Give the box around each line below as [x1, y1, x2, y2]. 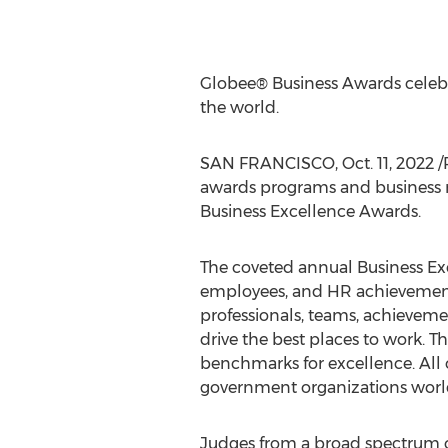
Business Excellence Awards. [199, 201, 421, 221]
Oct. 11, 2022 [341, 153, 434, 173]
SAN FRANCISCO [199, 153, 335, 173]
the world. [199, 97, 279, 117]
